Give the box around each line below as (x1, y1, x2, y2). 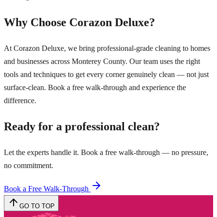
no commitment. (4, 161, 53, 170)
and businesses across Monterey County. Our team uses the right (4, 57, 200, 65)
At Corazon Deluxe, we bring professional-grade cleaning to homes (4, 44, 210, 52)
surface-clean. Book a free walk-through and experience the (4, 83, 186, 92)
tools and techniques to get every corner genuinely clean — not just (4, 70, 209, 78)
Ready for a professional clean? (4, 120, 160, 133)
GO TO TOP (19, 202, 55, 210)
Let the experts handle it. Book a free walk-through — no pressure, (4, 148, 208, 156)
